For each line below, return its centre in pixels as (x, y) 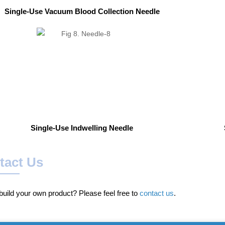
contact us (157, 193)
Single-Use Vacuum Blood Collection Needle (82, 11)
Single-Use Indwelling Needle (82, 128)
